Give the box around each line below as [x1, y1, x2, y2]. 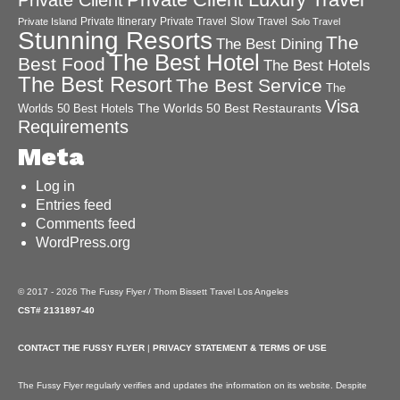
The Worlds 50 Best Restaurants [137, 101, 321, 116]
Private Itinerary [80, 15, 156, 29]
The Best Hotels [263, 57, 371, 75]
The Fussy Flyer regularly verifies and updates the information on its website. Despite [18, 380, 367, 391]
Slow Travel [230, 15, 287, 29]
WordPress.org [36, 235, 130, 251]
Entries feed [36, 197, 112, 213]
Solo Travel [291, 16, 340, 28]
